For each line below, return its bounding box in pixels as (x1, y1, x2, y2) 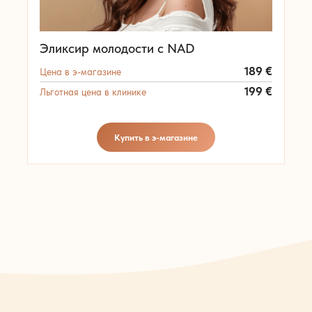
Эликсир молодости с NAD (39, 40, 194, 57)
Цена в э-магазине (39, 66, 121, 78)
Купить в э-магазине (114, 132, 198, 143)
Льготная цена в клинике (39, 86, 146, 98)
